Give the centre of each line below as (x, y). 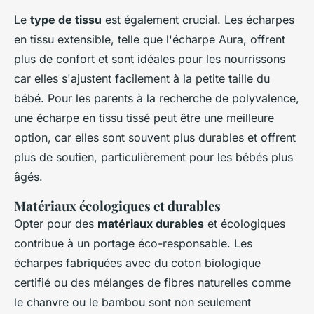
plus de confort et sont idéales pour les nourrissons (150, 59)
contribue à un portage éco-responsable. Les (133, 244)
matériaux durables (151, 224)
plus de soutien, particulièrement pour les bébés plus (153, 157)
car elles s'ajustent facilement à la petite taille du (142, 79)
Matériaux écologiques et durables (117, 206)
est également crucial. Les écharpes (198, 20)
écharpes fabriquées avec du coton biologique (137, 263)
